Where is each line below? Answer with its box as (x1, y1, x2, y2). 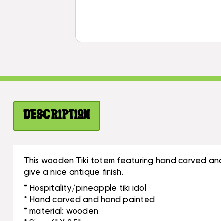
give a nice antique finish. (23, 168, 124, 177)
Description (23, 110, 90, 122)
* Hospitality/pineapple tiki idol (23, 184, 146, 193)
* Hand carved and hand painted (23, 195, 155, 204)
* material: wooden (23, 207, 99, 216)
